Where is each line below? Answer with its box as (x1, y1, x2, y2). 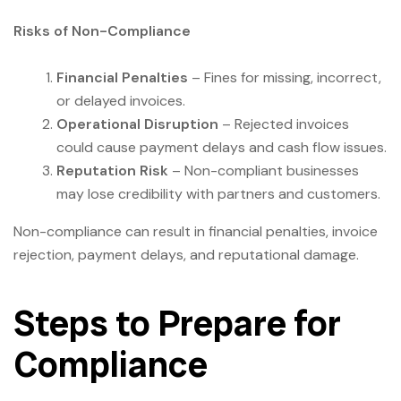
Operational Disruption (56, 114, 218, 133)
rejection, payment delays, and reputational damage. (13, 244, 359, 264)
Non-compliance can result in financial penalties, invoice (13, 221, 378, 241)
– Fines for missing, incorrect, (188, 67, 381, 87)
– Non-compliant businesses (168, 160, 359, 180)
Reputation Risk (56, 160, 168, 180)
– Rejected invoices (218, 114, 349, 133)
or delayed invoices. (56, 90, 185, 110)
